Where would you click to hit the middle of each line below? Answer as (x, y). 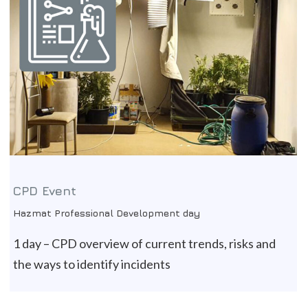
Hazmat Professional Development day (107, 213)
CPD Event (45, 191)
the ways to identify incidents (92, 264)
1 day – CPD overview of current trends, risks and (144, 244)
